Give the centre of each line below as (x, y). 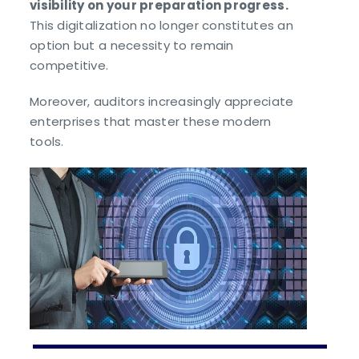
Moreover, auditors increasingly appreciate (162, 102)
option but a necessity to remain (132, 46)
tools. (47, 142)
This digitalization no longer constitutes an (161, 26)
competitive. (69, 66)
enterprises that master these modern (151, 122)
